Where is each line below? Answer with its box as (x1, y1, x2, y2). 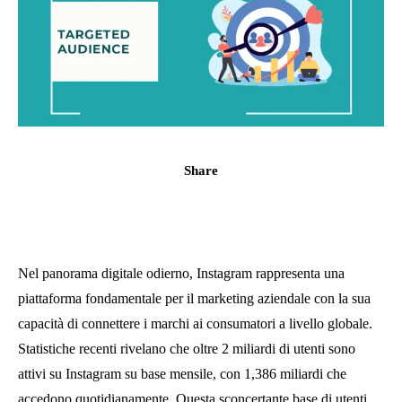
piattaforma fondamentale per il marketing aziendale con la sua (18, 290, 371, 306)
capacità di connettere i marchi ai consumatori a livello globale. (18, 315, 372, 331)
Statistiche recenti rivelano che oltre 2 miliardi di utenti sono (18, 340, 355, 356)
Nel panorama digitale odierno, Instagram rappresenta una (18, 265, 345, 281)
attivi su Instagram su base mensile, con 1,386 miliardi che (18, 365, 346, 381)
